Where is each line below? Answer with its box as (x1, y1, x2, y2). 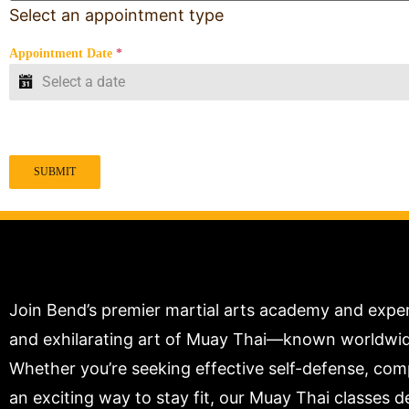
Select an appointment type (9, 5, 224, 25)
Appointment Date (9, 46, 116, 60)
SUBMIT (34, 164, 76, 178)
